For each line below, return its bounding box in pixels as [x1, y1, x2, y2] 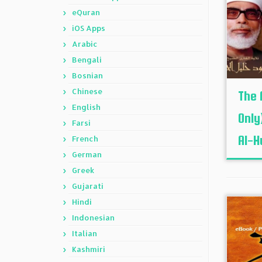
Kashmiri [72, 244, 105, 254]
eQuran [72, 8, 100, 17]
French [72, 134, 98, 143]
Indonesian [72, 213, 115, 222]
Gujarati [72, 181, 104, 191]
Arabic [72, 39, 98, 49]
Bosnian [72, 71, 103, 80]
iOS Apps [72, 23, 105, 33]
